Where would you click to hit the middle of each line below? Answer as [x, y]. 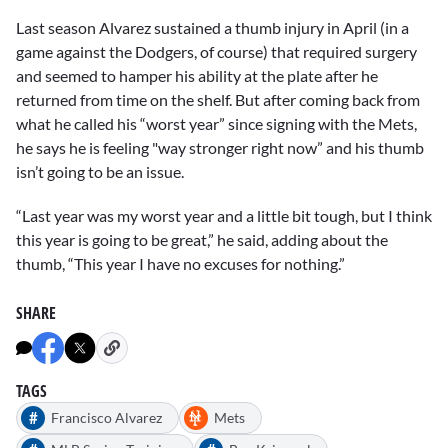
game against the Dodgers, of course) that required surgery [216, 51]
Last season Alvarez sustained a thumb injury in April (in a [212, 27]
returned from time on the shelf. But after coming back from [218, 99]
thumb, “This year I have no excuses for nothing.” [180, 264]
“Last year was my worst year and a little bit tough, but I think [224, 216]
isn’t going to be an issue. [100, 171]
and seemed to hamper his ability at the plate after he [197, 75]
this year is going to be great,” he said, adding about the [202, 240]
